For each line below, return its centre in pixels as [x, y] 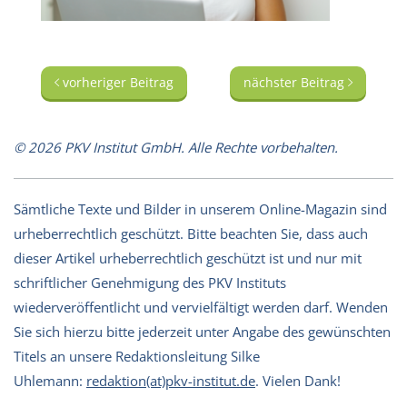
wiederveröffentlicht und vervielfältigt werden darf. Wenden [201, 307]
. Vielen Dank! [298, 380]
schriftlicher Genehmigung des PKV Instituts [150, 282]
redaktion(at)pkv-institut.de [171, 380]
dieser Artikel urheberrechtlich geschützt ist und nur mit [188, 258]
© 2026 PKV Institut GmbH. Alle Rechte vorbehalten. [176, 147]
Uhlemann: [50, 380]
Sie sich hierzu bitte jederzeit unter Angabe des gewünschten [202, 331]
